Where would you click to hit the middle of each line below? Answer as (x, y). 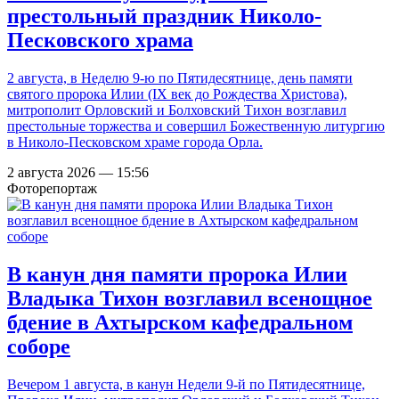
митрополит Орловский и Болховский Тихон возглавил (177, 110)
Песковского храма (100, 41)
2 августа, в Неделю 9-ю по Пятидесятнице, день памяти (180, 78)
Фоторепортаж (52, 189)
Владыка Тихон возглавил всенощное (190, 299)
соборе (39, 347)
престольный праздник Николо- (164, 16)
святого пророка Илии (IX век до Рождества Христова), (177, 94)
